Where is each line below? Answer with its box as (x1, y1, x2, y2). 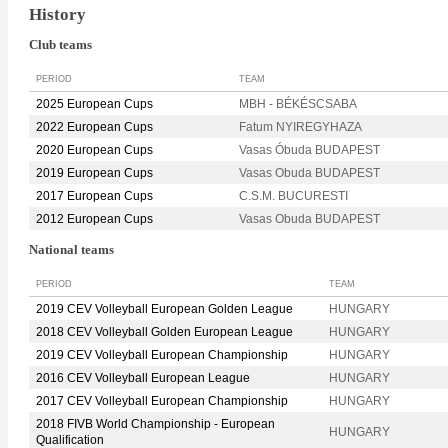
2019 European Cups (36, 166, 153, 181)
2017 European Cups (36, 189, 153, 204)
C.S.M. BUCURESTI (239, 189, 348, 204)
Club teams (29, 38, 92, 53)
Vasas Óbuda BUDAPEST (239, 143, 380, 158)
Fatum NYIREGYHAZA (239, 120, 362, 135)
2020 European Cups (36, 143, 153, 158)
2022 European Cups (36, 120, 153, 135)
